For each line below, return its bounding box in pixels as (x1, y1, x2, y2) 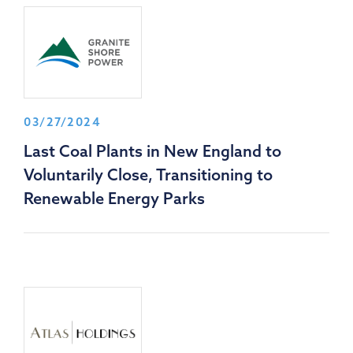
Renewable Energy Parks (24, 188, 205, 208)
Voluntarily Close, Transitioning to (24, 164, 273, 184)
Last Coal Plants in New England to (24, 140, 281, 161)
